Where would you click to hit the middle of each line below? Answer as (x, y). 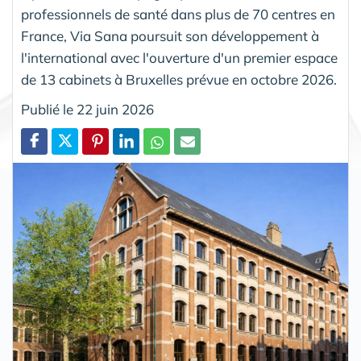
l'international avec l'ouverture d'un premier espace (179, 58)
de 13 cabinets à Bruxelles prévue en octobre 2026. (179, 79)
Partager (52, 161)
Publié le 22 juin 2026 (87, 109)
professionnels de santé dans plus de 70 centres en (178, 14)
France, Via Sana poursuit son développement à (170, 36)
